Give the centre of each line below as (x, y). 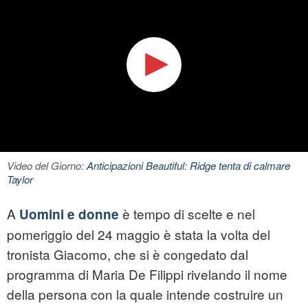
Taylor (20, 179)
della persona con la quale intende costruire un (145, 294)
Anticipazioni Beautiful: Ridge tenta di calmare (188, 166)
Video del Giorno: (47, 166)
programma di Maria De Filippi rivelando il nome (147, 274)
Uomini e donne (67, 214)
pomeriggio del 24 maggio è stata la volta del (139, 234)
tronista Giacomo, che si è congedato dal (128, 254)
